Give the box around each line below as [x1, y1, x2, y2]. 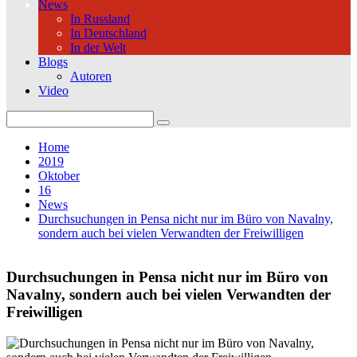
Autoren [70, 69, 112, 84]
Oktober [38, 169, 80, 183]
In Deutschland [70, 26, 147, 41]
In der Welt [70, 41, 126, 55]
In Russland [70, 12, 130, 26]
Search [6, 110, 40, 124]
